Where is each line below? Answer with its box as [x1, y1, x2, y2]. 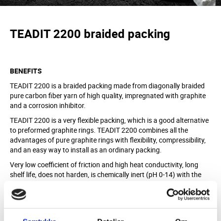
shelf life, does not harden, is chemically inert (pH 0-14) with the [10, 170, 201, 179]
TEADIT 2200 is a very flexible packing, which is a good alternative [10, 115, 209, 125]
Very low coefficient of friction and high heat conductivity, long [10, 160, 198, 169]
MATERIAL [10, 209, 43, 219]
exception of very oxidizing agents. [10, 180, 115, 189]
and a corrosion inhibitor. [10, 101, 86, 110]
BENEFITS [10, 66, 42, 75]
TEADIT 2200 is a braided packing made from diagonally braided [10, 81, 205, 90]
